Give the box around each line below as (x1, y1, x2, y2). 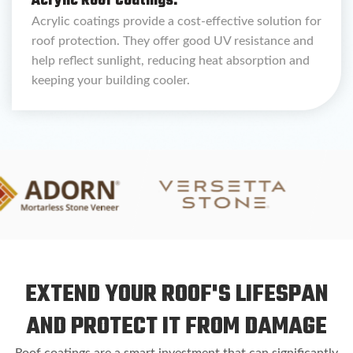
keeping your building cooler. (32, 74, 190, 87)
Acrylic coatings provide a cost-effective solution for (32, 15, 321, 28)
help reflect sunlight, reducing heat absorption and (32, 54, 310, 68)
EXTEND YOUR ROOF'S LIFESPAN (25, 277, 328, 313)
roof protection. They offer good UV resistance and (32, 35, 314, 48)
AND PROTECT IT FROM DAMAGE (26, 309, 327, 345)
